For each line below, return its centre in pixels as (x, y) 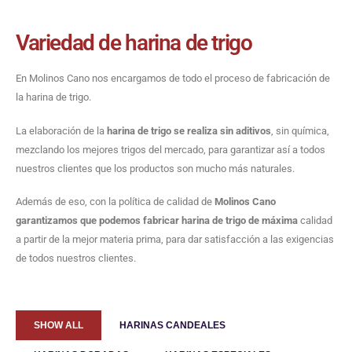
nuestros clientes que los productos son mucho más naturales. (155, 168)
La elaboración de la (61, 130)
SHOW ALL (59, 324)
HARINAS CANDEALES (172, 324)
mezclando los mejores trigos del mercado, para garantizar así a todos (170, 149)
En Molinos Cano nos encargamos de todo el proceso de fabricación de (173, 79)
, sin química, (300, 130)
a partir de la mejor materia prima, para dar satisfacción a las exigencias (175, 240)
